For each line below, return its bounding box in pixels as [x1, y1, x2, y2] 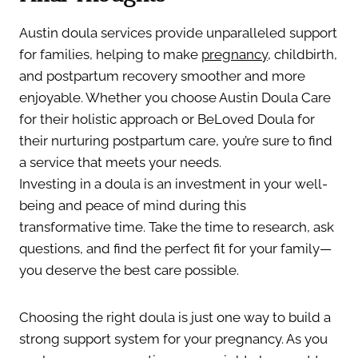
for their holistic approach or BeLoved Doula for [19, 110, 315, 127]
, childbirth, [268, 46, 337, 62]
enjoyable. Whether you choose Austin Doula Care [19, 89, 331, 105]
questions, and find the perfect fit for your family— [19, 240, 332, 257]
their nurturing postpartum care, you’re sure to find [19, 132, 332, 149]
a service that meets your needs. [19, 153, 221, 170]
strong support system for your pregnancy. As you [19, 330, 328, 347]
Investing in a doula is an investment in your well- [19, 175, 328, 192]
